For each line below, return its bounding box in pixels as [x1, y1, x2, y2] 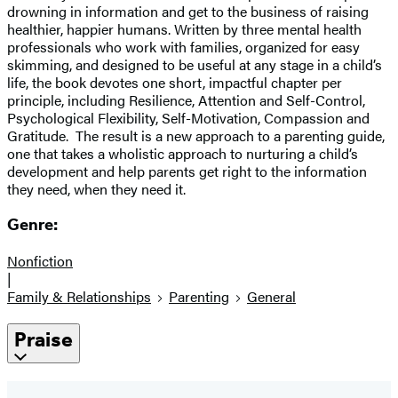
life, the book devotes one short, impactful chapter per [7, 71, 342, 92]
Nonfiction [7, 251, 73, 272]
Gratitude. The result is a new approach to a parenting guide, [7, 124, 385, 146]
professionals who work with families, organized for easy [7, 36, 360, 57]
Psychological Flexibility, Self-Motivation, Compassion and [7, 107, 370, 128]
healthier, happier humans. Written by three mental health [7, 18, 362, 39]
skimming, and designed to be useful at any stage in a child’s [7, 53, 382, 75]
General [247, 286, 296, 307]
